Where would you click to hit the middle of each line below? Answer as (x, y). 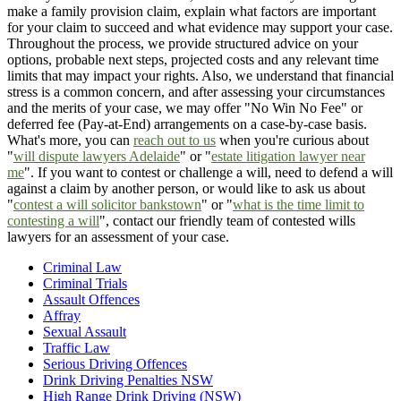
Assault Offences (91, 300)
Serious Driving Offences (115, 364)
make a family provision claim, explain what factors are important (192, 12)
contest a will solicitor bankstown (107, 205)
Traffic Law (77, 348)
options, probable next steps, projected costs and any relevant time (193, 60)
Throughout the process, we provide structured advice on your (183, 44)
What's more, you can (70, 141)
